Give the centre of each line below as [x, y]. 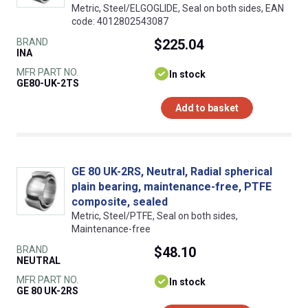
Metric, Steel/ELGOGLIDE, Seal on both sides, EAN [178, 8]
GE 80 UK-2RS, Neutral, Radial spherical [172, 171]
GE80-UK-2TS [48, 83]
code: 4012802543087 [120, 21]
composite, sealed [120, 201]
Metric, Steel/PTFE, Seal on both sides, [155, 216]
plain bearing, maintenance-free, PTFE [172, 186]
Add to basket [207, 108]
